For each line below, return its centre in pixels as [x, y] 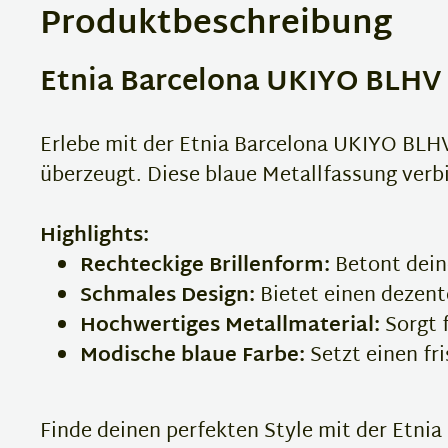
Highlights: [94, 235]
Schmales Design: [167, 295]
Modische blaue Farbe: [192, 355]
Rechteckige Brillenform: [205, 265]
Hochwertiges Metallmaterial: [230, 325]
